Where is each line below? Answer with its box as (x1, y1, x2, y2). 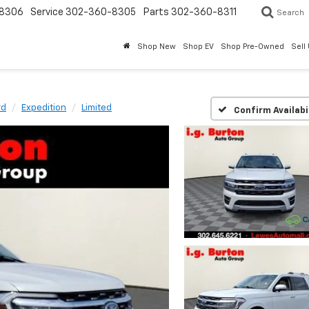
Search (277, 9, 304, 17)
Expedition (21, 103, 66, 112)
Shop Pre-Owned (221, 43, 284, 51)
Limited (81, 103, 112, 112)
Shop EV (183, 43, 214, 51)
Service (30, 8, 63, 18)
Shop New (137, 43, 176, 51)
